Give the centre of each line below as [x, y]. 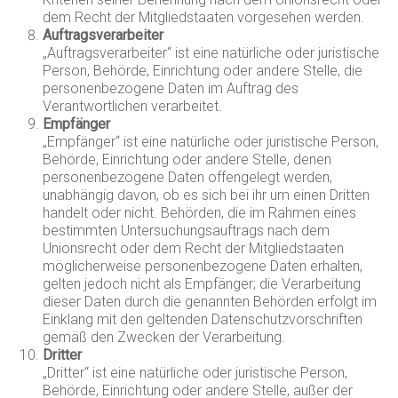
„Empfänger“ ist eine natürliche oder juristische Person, [211, 142]
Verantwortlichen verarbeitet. [133, 106]
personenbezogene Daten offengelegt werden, [188, 177]
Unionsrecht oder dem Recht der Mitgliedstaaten [194, 248]
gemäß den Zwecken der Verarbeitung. [164, 337]
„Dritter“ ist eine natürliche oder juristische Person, [195, 373]
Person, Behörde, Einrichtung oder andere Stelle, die [203, 71]
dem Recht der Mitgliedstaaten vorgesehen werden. [204, 17]
